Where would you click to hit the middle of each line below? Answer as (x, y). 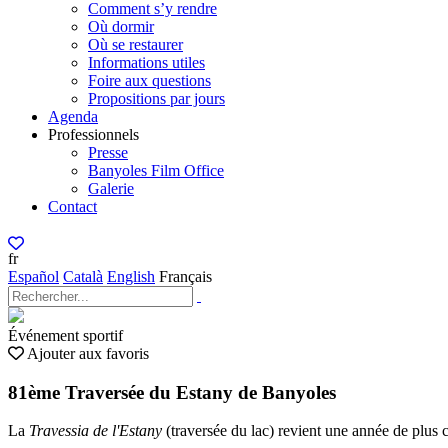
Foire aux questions (149, 80)
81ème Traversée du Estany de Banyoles (172, 392)
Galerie (111, 188)
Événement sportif (65, 335)
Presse (108, 152)
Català (83, 276)
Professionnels (93, 134)
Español (33, 276)
